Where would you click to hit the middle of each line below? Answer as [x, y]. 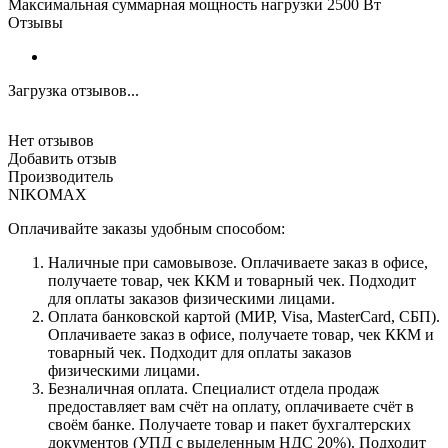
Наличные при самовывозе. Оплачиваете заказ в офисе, [238, 262]
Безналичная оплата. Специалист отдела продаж [213, 388]
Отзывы [35, 22]
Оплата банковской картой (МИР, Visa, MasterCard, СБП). [244, 316]
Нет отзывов [51, 140]
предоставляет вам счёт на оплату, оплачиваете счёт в [231, 406]
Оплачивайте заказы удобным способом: [146, 228]
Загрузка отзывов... [73, 90]
